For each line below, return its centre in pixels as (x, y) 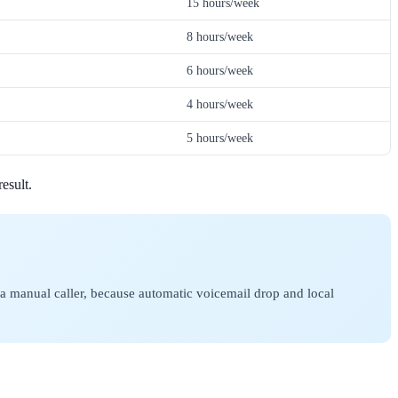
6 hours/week (220, 71)
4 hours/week (220, 104)
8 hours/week (220, 37)
